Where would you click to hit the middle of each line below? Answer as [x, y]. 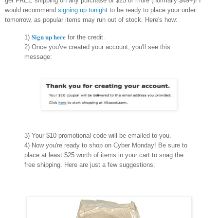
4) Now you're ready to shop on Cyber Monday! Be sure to [106, 145]
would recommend [31, 10]
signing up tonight [83, 10]
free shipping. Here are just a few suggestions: [90, 164]
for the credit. [85, 37]
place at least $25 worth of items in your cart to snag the [104, 155]
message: [38, 57]
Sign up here [49, 37]
